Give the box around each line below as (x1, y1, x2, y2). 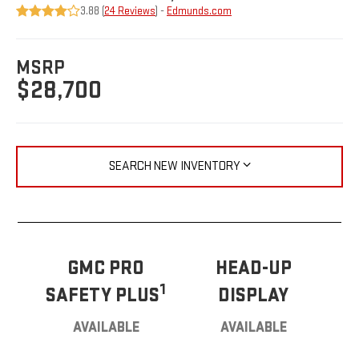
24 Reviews (104, 4, 156, 18)
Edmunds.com (167, 4, 232, 18)
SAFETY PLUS (46, 284, 159, 308)
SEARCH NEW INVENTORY (108, 158, 240, 174)
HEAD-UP (215, 256, 292, 280)
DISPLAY (218, 284, 288, 308)
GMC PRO (67, 256, 144, 280)
